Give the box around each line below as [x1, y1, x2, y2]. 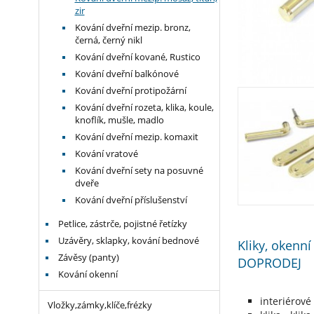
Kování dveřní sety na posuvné [74, 165, 203, 177]
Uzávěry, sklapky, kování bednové [57, 235, 199, 247]
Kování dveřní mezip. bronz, [74, 22, 191, 34]
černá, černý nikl [74, 34, 142, 46]
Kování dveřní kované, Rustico [74, 51, 200, 63]
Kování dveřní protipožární [74, 85, 186, 97]
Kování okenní [57, 268, 118, 280]
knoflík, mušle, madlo [74, 114, 164, 126]
